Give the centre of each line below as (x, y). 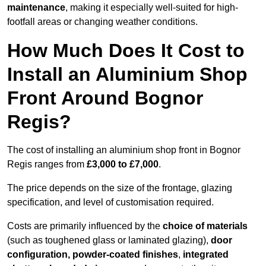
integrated (205, 255)
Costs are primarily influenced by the (85, 226)
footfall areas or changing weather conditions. (102, 22)
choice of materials (205, 226)
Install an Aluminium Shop (127, 75)
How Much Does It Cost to (126, 51)
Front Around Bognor (105, 98)
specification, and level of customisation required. (110, 202)
